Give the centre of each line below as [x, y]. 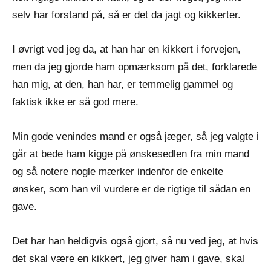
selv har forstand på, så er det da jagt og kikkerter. [126, 15]
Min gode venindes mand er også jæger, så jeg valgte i [135, 136]
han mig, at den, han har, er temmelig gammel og [122, 84]
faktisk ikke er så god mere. [75, 102]
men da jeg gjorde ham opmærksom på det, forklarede [135, 67]
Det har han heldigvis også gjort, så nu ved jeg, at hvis [135, 241]
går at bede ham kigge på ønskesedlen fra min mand [131, 154]
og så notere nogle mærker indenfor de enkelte [118, 171]
